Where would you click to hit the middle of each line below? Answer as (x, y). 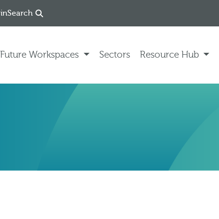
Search (20, 13)
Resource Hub (170, 55)
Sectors (114, 55)
